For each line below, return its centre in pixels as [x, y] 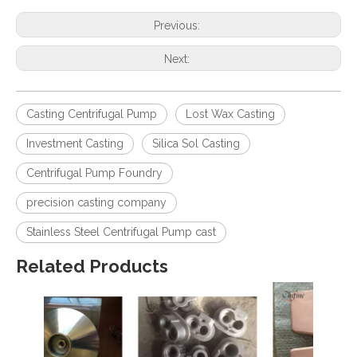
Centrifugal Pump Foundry [94, 173]
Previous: [178, 25]
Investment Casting [75, 143]
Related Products [92, 266]
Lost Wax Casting [230, 114]
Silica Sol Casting [196, 143]
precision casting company [96, 202]
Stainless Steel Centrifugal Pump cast [121, 231]
